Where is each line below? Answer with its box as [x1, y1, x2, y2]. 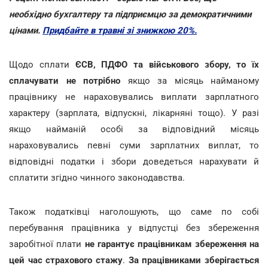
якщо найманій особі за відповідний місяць [9, 123, 259, 135]
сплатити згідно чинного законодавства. [9, 172, 185, 183]
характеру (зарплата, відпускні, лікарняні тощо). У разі [9, 107, 259, 118]
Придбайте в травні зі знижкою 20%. [42, 25, 197, 36]
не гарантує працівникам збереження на [84, 238, 260, 249]
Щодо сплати [9, 59, 75, 70]
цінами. [9, 25, 42, 36]
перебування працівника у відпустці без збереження [9, 222, 259, 233]
